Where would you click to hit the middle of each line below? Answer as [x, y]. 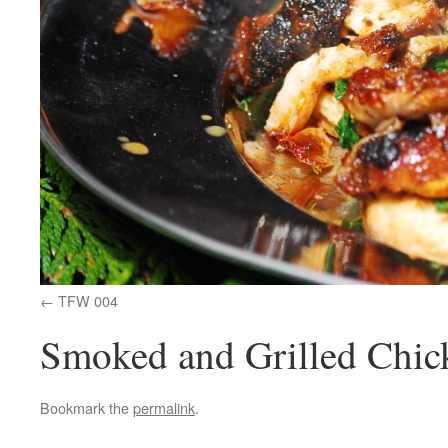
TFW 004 [88, 301]
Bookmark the [86, 408]
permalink [164, 408]
